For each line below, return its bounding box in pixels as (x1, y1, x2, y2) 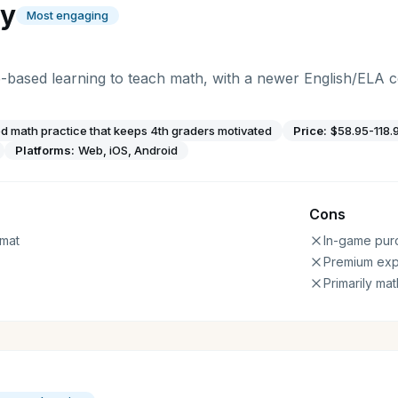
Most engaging (27, 7, 108, 22)
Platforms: (15, 143, 75, 157)
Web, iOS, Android (78, 143, 178, 157)
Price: (293, 123, 327, 138)
